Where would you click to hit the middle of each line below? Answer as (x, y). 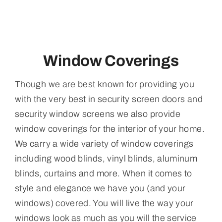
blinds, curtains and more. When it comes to (103, 173)
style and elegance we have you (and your (100, 188)
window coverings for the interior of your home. (110, 129)
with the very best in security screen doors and (109, 99)
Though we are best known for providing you (105, 84)
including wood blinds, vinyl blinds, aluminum (106, 158)
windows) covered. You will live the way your (104, 203)
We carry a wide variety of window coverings (104, 143)
